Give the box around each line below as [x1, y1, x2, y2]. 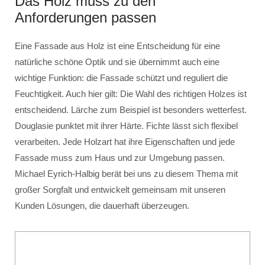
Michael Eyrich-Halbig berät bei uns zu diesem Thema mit [15, 169, 238, 179]
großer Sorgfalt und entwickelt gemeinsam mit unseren [15, 185, 225, 195]
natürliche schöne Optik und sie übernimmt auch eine [15, 57, 219, 67]
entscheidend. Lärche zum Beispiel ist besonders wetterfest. [15, 105, 247, 115]
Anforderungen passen [15, 9, 156, 25]
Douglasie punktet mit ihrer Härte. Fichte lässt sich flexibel [15, 121, 238, 131]
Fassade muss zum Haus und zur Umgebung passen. [15, 153, 225, 163]
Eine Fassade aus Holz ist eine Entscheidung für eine [15, 41, 220, 51]
